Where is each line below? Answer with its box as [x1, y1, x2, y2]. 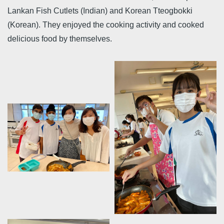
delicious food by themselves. [7, 34, 114, 43]
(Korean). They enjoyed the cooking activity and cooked [7, 20, 204, 29]
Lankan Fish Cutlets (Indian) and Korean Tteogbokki [7, 6, 192, 15]
